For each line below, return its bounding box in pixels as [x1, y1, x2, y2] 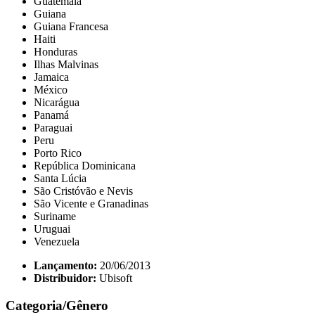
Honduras [34, 46, 77, 58]
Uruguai [34, 223, 70, 236]
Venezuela [34, 236, 79, 248]
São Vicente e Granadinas [34, 198, 148, 210]
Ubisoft [99, 272, 132, 285]
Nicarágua [34, 96, 79, 109]
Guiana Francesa [34, 20, 108, 33]
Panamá [34, 109, 69, 122]
